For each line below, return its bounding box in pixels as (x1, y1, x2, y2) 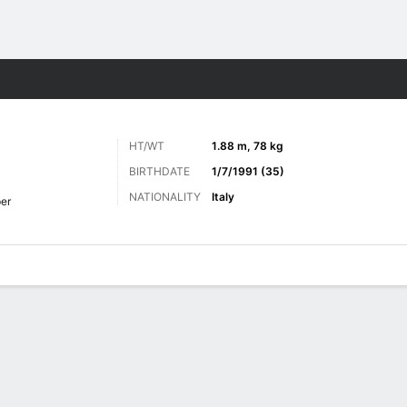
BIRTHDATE (129, 164, 190, 178)
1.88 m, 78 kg (212, 139, 283, 153)
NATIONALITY (129, 190, 201, 203)
